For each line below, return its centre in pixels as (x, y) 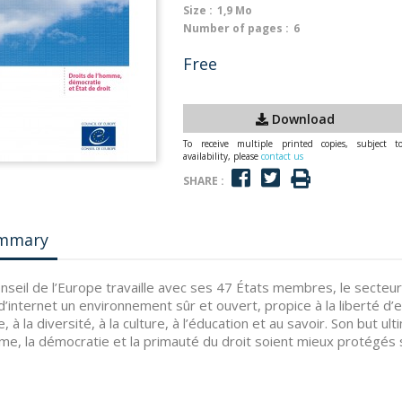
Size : (198, 10)
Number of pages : (236, 28)
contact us (282, 156)
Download (301, 118)
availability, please (222, 156)
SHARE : (204, 180)
